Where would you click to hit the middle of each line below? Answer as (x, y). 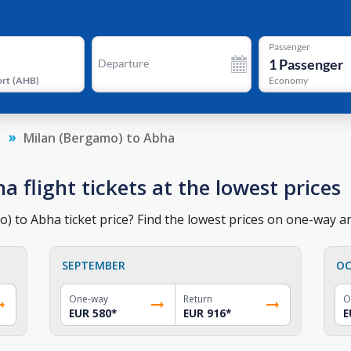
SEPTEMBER (94, 265)
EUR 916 (204, 313)
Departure (123, 63)
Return (197, 299)
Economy (288, 81)
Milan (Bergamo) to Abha (99, 138)
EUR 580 (90, 313)
